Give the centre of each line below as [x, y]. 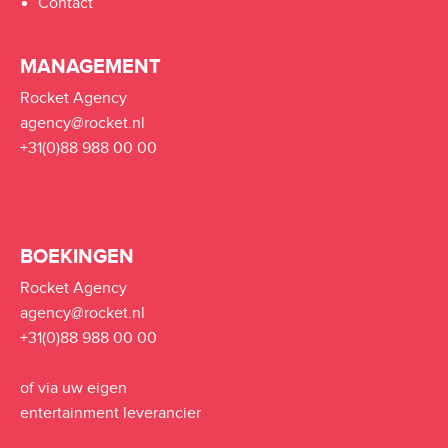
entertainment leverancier [110, 413]
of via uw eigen [73, 388]
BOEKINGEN [77, 257]
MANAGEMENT [90, 67]
